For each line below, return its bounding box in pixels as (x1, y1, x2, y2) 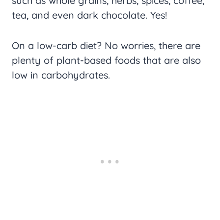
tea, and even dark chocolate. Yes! (12, 9, 167, 21)
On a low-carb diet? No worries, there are (12, 39, 200, 52)
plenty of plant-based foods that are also (12, 54, 201, 66)
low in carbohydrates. (12, 69, 110, 81)
